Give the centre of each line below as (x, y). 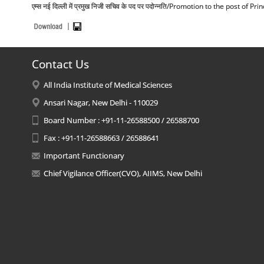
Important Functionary (84, 156)
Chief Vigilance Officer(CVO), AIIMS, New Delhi (123, 173)
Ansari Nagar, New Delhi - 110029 (100, 103)
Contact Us (60, 64)
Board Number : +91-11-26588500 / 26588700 (121, 120)
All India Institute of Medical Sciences (108, 85)
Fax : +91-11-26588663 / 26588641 (101, 138)
